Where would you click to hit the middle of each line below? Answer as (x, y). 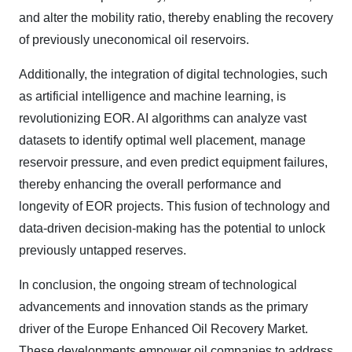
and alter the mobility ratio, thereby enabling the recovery (176, 18)
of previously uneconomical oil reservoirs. (134, 40)
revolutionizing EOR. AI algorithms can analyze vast (163, 118)
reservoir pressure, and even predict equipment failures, (173, 162)
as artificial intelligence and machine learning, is (152, 96)
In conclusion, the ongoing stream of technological (158, 285)
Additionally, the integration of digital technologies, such (173, 74)
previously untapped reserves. (103, 250)
